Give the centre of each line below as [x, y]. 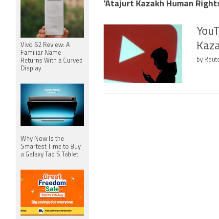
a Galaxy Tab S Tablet [49, 155]
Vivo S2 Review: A [45, 45]
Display [31, 69]
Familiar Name [41, 53]
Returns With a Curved [52, 61]
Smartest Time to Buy [51, 147]
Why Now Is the [42, 139]
